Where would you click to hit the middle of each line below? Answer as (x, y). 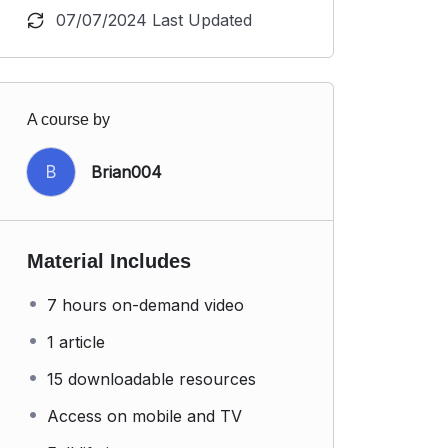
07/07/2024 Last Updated (154, 20)
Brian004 (126, 172)
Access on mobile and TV (144, 416)
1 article (76, 342)
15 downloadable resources (151, 379)
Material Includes (109, 261)
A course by (68, 119)
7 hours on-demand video (145, 305)
